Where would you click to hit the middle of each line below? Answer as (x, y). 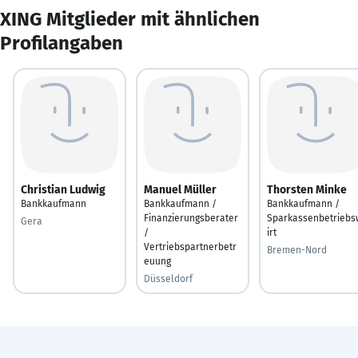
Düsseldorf (168, 278)
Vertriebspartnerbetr (190, 247)
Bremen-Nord (297, 250)
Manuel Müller (180, 189)
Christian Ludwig (63, 189)
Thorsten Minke (307, 189)
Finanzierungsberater (191, 218)
